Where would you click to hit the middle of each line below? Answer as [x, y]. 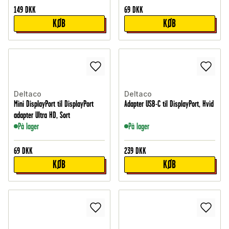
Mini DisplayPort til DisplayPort [54, 104]
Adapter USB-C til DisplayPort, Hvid [169, 104]
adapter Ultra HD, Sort [42, 115]
